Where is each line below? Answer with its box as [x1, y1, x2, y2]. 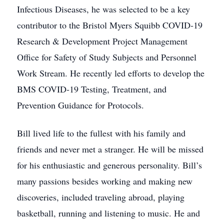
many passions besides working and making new [17, 175, 192, 187]
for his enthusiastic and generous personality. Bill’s [17, 159, 202, 171]
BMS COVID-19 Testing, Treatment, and [17, 83, 166, 95]
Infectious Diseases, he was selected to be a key [17, 3, 190, 15]
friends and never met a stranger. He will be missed [17, 143, 203, 155]
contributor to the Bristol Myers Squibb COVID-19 [17, 19, 202, 31]
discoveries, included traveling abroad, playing [17, 191, 184, 203]
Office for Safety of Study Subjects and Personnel [17, 51, 196, 63]
